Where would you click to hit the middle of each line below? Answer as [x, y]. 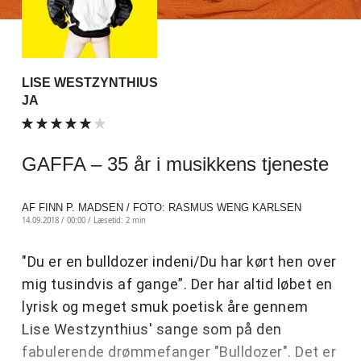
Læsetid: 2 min [120, 220]
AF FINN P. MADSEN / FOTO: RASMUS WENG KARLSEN [162, 207]
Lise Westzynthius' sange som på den [152, 329]
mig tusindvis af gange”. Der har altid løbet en [177, 284]
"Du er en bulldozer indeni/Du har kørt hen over [179, 261]
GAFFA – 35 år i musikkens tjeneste [175, 164]
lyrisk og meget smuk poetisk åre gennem [165, 306]
